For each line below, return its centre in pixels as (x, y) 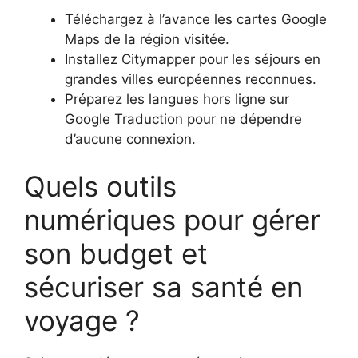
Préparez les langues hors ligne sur (177, 99)
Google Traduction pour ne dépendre (183, 119)
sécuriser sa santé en (163, 287)
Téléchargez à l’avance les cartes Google (196, 19)
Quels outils (100, 187)
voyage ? (82, 321)
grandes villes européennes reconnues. (191, 79)
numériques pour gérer (172, 220)
